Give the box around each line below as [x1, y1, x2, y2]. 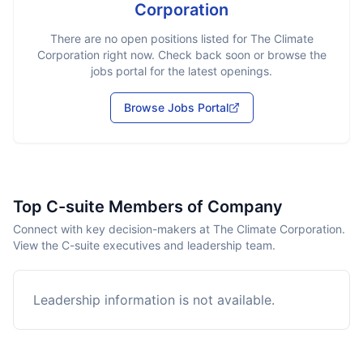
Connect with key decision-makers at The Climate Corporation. [13, 222, 345, 236]
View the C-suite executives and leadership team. [13, 238, 275, 252]
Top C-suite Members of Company [13, 197, 283, 216]
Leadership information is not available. [33, 292, 275, 308]
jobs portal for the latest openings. [91, 64, 272, 78]
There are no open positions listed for [49, 32, 250, 45]
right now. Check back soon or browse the [99, 48, 327, 62]
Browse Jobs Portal [123, 100, 228, 114]
